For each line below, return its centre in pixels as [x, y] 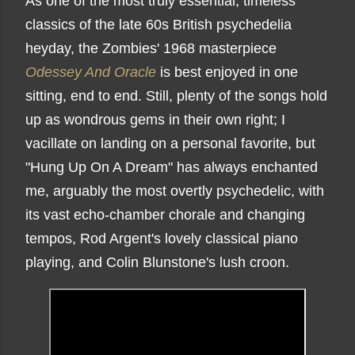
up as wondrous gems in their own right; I [155, 120]
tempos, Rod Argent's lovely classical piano [162, 239]
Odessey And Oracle [91, 72]
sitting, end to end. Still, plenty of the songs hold [176, 96]
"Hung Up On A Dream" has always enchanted [172, 167]
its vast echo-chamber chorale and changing [165, 215]
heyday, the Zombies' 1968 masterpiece [151, 48]
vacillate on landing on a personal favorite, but [170, 143]
